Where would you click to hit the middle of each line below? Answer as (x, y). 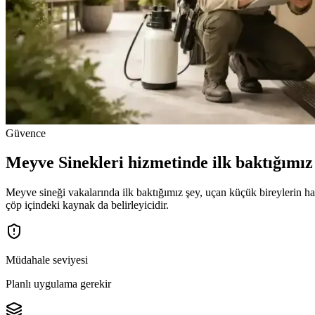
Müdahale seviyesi (47, 260)
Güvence (26, 133)
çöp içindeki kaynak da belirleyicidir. (87, 205)
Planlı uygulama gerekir (58, 284)
